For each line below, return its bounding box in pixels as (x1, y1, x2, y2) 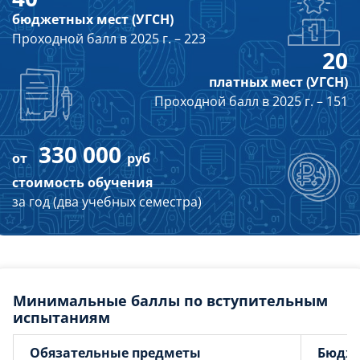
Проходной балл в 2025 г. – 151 (154, 92, 348, 110)
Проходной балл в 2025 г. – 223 (12, 30, 206, 47)
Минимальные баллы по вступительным (13, 291, 328, 310)
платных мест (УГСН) (209, 73, 348, 91)
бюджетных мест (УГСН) (12, 10, 174, 28)
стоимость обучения (12, 174, 153, 191)
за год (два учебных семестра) (12, 193, 202, 211)
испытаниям (13, 308, 110, 327)
